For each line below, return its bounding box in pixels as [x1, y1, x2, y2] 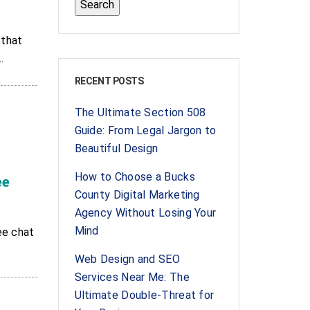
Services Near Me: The [74, 271, 190, 284]
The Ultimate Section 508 [74, 106, 206, 119]
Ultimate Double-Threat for [74, 289, 215, 302]
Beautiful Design [74, 142, 158, 155]
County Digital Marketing [74, 188, 200, 201]
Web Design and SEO [74, 253, 180, 266]
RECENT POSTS [74, 75, 144, 86]
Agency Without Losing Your [74, 206, 217, 219]
